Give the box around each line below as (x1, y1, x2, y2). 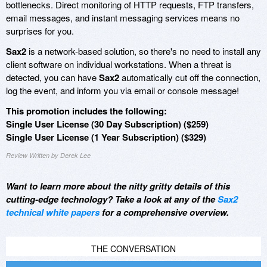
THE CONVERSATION (91, 242, 176, 254)
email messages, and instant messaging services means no (6, 11, 240, 24)
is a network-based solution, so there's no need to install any (26, 44, 261, 57)
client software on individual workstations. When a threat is (6, 57, 232, 70)
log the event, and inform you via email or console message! (6, 83, 239, 97)
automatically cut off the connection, (119, 70, 260, 83)
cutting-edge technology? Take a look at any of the (6, 192, 218, 206)
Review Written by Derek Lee (6, 150, 91, 160)
